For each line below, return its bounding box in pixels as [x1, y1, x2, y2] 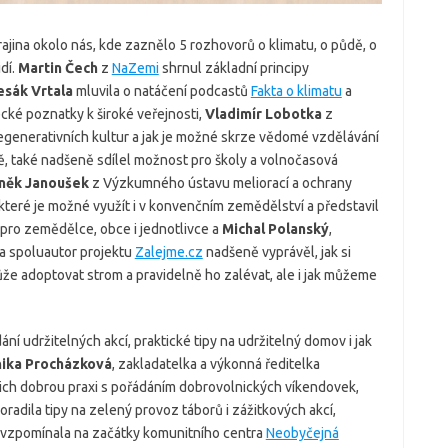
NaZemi [111, 60, 159, 76]
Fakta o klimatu [250, 83, 342, 99]
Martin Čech [17, 60, 98, 76]
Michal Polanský [221, 221, 329, 237]
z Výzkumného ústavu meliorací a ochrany [88, 175, 352, 191]
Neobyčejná [265, 425, 339, 441]
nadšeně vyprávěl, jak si [202, 244, 351, 260]
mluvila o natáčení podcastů [75, 83, 251, 99]
